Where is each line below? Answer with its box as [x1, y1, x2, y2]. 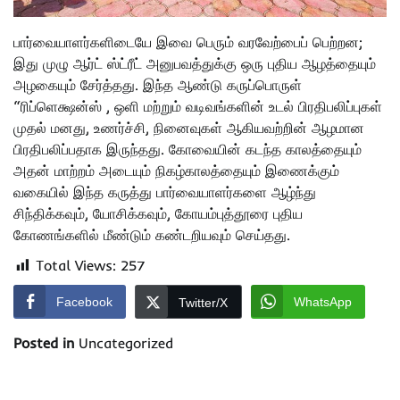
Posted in [13, 334, 79, 353]
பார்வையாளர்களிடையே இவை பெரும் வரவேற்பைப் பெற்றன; [13, 33, 362, 52]
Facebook [56, 295, 112, 310]
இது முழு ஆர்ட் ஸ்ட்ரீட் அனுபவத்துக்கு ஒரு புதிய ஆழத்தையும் [13, 54, 376, 73]
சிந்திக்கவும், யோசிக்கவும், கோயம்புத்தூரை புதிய [13, 204, 303, 223]
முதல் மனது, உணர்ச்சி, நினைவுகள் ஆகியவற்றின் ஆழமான [13, 119, 364, 137]
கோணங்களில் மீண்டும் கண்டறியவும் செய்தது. [13, 226, 290, 245]
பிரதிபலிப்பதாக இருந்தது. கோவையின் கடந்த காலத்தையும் [13, 140, 362, 159]
